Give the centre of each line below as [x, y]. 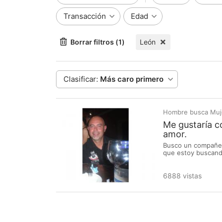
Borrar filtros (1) [98, 42]
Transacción [85, 16]
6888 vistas [182, 176]
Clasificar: [81, 79]
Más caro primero [132, 79]
